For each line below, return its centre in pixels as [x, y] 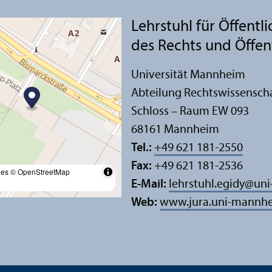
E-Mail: [150, 184]
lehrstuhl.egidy [207, 184]
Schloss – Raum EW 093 [190, 111]
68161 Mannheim [175, 130]
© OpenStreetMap [40, 171]
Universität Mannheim [188, 75]
